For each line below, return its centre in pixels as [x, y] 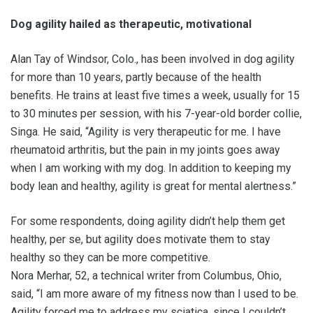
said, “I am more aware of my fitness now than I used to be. [154, 294]
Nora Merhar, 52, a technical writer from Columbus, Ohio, [146, 276]
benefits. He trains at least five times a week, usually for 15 [155, 95]
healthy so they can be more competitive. [112, 257]
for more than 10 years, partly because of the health [136, 77]
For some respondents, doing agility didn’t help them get [148, 221]
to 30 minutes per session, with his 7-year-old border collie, [156, 114]
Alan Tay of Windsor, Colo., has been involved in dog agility [153, 59]
